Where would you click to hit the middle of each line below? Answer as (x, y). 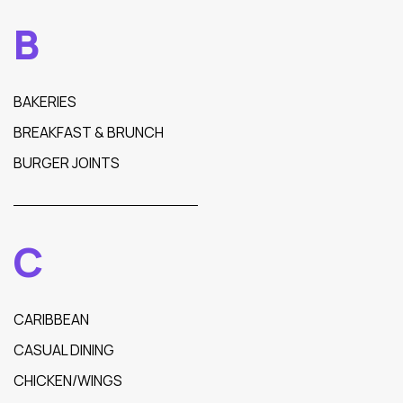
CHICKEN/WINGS (68, 381)
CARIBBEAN (51, 319)
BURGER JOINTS (67, 163)
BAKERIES (45, 102)
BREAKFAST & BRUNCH (89, 132)
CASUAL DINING (64, 350)
